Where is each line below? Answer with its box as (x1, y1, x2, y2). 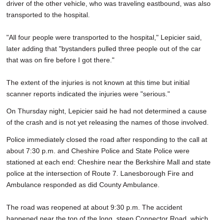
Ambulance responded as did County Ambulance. (6, 181, 160, 189)
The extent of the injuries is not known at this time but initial (6, 79, 190, 87)
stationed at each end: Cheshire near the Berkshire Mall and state (6, 158, 211, 166)
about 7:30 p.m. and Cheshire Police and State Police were (6, 147, 190, 155)
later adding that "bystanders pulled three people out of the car (6, 45, 201, 53)
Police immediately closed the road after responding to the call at (6, 136, 207, 144)
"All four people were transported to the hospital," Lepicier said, (6, 33, 202, 42)
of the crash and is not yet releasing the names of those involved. (6, 118, 209, 127)
